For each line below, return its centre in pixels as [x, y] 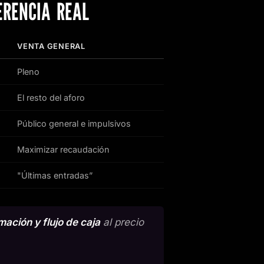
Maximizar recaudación [63, 150]
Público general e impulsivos [74, 124]
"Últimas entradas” [55, 176]
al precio [122, 222]
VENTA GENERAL [51, 47]
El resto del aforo [51, 98]
